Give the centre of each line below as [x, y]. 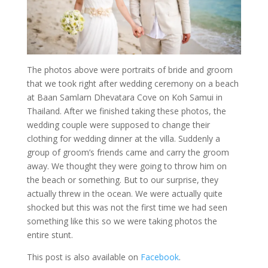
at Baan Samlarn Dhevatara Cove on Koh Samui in [124, 97]
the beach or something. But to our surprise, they [122, 179]
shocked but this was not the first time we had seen [127, 207]
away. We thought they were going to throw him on [127, 166]
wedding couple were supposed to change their [118, 124]
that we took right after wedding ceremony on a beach [133, 83]
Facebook [159, 257]
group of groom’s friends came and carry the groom [128, 152]
